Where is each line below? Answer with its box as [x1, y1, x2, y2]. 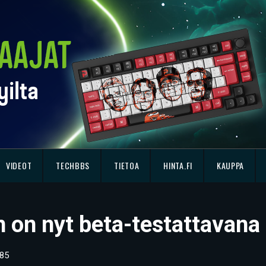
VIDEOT [6, 159, 32, 172]
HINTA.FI [163, 159, 192, 172]
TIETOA [114, 159, 140, 172]
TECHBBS [56, 159, 90, 172]
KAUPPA [216, 159, 245, 172]
